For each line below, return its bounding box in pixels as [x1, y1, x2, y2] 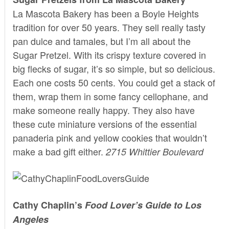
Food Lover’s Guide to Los [84, 198, 201, 212]
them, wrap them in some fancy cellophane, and [12, 89, 208, 103]
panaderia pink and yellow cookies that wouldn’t [12, 130, 207, 144]
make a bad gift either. [12, 144, 106, 158]
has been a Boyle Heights [91, 6, 199, 20]
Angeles [12, 212, 49, 226]
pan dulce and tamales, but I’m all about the [12, 34, 191, 48]
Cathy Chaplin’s [12, 198, 85, 212]
